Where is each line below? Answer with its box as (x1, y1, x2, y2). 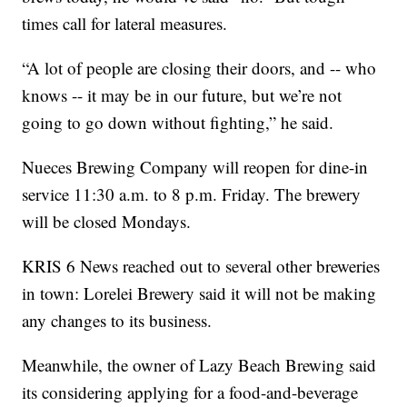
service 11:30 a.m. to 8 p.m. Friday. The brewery (22, 183, 362, 206)
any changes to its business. (22, 309, 213, 333)
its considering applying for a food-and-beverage (22, 381, 359, 404)
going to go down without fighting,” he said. (22, 111, 334, 134)
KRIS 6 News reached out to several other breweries (22, 254, 381, 278)
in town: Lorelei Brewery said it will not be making (22, 282, 377, 305)
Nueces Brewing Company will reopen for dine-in (22, 155, 369, 179)
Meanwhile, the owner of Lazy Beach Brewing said (22, 353, 377, 377)
